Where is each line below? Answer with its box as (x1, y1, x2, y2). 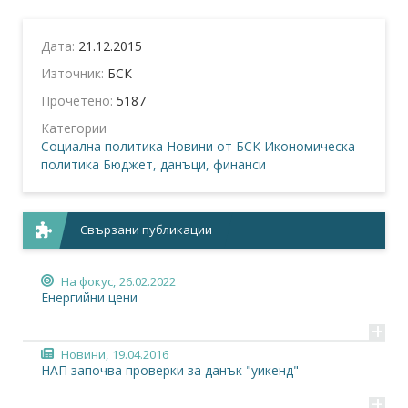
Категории (41, 118, 107, 137)
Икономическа (264, 137, 355, 155)
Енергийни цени (41, 288, 138, 306)
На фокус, (61, 272, 116, 290)
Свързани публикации (80, 220, 213, 238)
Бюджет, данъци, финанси (103, 155, 266, 173)
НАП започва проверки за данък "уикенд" (41, 361, 299, 379)
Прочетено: (41, 91, 117, 109)
